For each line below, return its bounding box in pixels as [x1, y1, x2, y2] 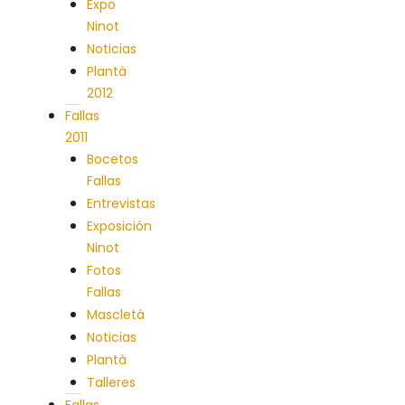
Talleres [87, 373, 136, 391]
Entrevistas [87, 194, 155, 212]
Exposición [87, 217, 152, 235]
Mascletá [87, 306, 145, 324]
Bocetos [87, 150, 138, 168]
